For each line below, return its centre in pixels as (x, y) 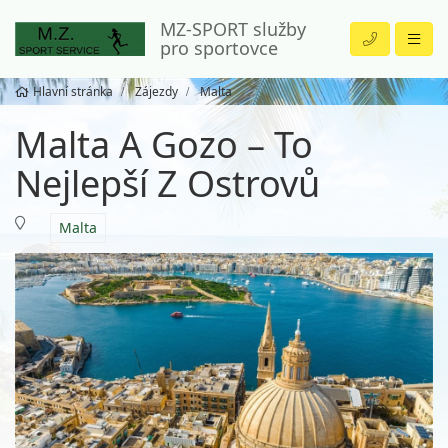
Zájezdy (156, 91)
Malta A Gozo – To (164, 144)
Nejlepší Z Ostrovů (167, 183)
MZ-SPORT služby (233, 29)
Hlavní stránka (73, 91)
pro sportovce (219, 48)
